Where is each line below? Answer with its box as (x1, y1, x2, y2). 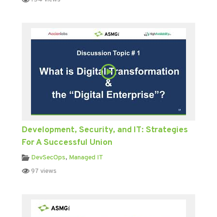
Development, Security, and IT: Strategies (21, 124, 188, 136)
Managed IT (68, 153, 103, 162)
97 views (29, 167, 57, 175)
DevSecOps (31, 153, 65, 162)
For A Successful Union (21, 137, 112, 148)
